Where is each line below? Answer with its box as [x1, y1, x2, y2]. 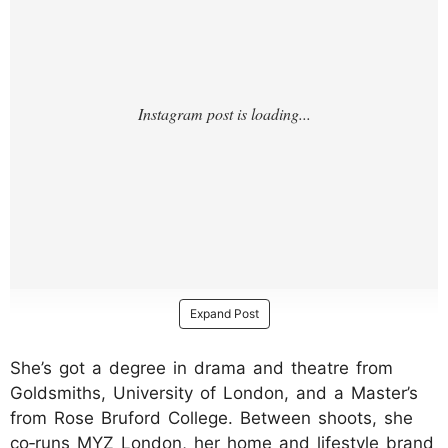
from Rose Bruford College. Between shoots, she [10, 407, 413, 428]
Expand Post [189, 305, 259, 321]
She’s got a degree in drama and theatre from [10, 357, 393, 378]
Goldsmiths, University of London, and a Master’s [10, 382, 418, 403]
